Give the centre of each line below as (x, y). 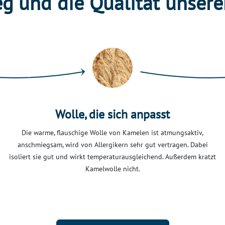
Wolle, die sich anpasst (113, 115)
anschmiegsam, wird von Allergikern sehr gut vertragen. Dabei (113, 145)
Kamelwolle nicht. (113, 169)
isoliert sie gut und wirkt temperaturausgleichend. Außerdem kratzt (113, 157)
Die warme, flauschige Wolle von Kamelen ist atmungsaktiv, (113, 133)
